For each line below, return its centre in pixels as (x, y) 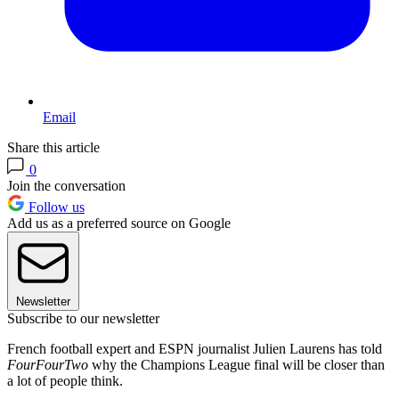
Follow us (55, 207)
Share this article (53, 147)
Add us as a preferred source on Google (119, 223)
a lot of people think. (65, 380)
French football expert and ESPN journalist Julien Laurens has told (195, 348)
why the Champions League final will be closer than (236, 364)
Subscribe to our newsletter (83, 318)
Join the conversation (66, 185)
